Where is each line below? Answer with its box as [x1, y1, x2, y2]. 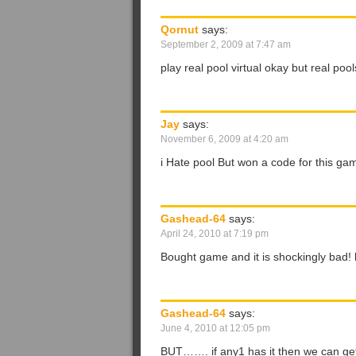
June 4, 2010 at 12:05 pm [161, 323, 270, 334]
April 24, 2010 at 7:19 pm [161, 228, 269, 239]
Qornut [161, 23, 199, 36]
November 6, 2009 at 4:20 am [161, 133, 288, 145]
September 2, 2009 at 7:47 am [161, 39, 291, 50]
